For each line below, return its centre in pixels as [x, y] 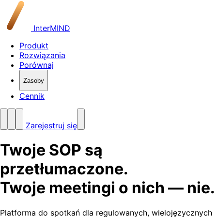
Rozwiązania [42, 55]
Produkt [34, 46]
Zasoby [34, 80]
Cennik [32, 96]
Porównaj [37, 65]
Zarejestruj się [50, 125]
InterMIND [51, 28]
